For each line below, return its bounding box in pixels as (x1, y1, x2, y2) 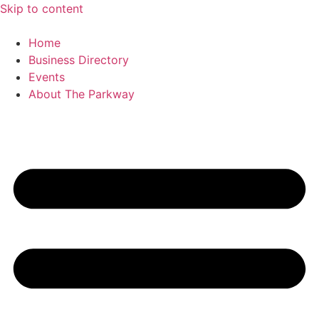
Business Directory (28, 53, 129, 67)
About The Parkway (28, 87, 135, 101)
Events (28, 70, 65, 84)
